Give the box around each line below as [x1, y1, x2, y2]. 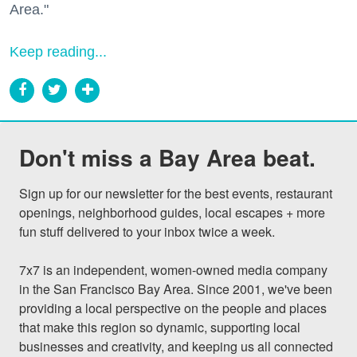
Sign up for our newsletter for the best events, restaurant [19, 183, 332, 202]
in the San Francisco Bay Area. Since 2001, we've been [19, 279, 332, 298]
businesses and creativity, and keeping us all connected [19, 336, 333, 355]
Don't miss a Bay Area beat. [19, 140, 316, 174]
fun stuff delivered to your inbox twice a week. [19, 222, 275, 241]
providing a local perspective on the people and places [19, 298, 327, 317]
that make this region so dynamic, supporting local [19, 317, 300, 336]
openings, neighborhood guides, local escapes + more [19, 202, 325, 222]
